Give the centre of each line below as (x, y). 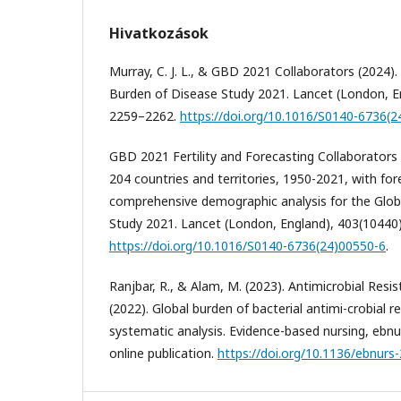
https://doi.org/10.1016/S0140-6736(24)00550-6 (247, 245)
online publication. (163, 353)
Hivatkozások (159, 33)
